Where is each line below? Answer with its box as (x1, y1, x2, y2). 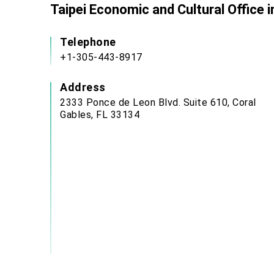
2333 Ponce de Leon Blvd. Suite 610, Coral (60, 97, 256, 108)
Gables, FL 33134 (60, 109, 139, 120)
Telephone (60, 35, 116, 48)
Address (60, 81, 106, 94)
